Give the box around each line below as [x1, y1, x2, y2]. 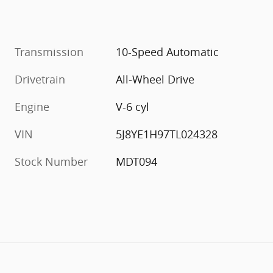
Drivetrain [15, 72, 65, 87]
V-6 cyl [116, 99, 150, 115]
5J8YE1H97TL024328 [116, 127, 218, 142]
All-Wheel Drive [116, 72, 195, 87]
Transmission [15, 44, 83, 60]
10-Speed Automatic [116, 44, 219, 60]
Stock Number [15, 154, 88, 169]
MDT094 [116, 154, 158, 169]
